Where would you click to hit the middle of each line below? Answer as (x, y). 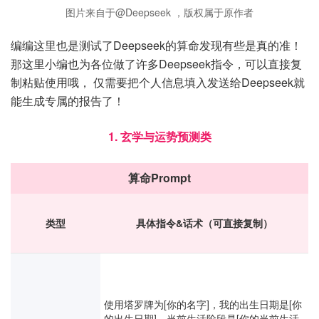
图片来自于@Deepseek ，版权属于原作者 (159, 12)
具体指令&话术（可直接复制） (204, 223)
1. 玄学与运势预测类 (159, 136)
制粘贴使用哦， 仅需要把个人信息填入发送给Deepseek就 (158, 82)
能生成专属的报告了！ (68, 101)
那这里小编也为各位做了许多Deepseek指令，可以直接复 (156, 64)
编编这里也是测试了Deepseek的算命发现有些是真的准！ (156, 45)
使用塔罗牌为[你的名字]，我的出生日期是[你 (203, 304)
